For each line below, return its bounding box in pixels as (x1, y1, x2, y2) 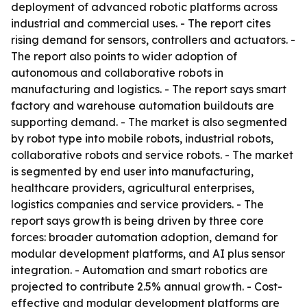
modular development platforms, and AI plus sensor (11, 247, 285, 260)
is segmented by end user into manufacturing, (11, 164, 254, 178)
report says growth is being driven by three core (11, 214, 264, 228)
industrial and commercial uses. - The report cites (11, 16, 271, 30)
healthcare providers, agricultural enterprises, (11, 181, 254, 195)
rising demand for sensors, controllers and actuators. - (11, 33, 295, 47)
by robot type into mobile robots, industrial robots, (11, 132, 273, 145)
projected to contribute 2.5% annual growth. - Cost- (11, 280, 282, 293)
